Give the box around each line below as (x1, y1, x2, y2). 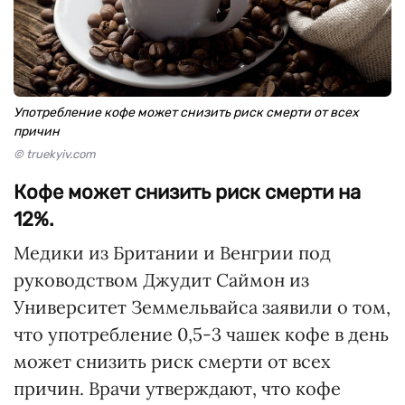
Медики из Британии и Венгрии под (14, 241, 331, 265)
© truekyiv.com (14, 147, 96, 162)
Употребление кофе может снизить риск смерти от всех (14, 105, 359, 121)
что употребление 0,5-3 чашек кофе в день (14, 323, 389, 346)
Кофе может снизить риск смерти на (14, 180, 361, 205)
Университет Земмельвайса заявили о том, (14, 296, 391, 319)
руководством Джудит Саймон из (14, 268, 309, 292)
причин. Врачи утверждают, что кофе (14, 377, 341, 400)
